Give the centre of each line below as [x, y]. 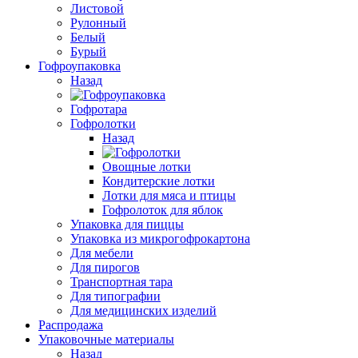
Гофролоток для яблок [163, 210]
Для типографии [115, 296]
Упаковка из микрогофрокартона [160, 239]
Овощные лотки [147, 167]
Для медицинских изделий [143, 310]
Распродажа [71, 325]
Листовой [97, 8]
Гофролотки [103, 123]
